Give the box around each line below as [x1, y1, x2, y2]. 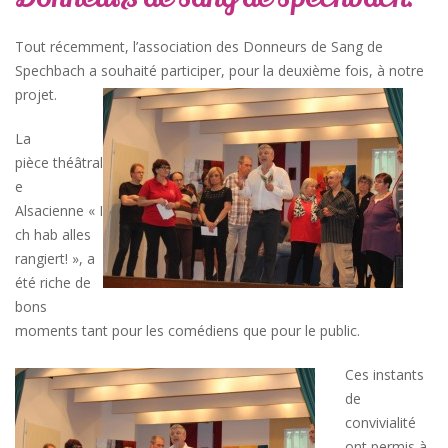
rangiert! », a [15, 249, 95, 268]
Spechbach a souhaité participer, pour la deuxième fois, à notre [15, 61, 424, 80]
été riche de [15, 273, 91, 292]
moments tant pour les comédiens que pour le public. [15, 321, 360, 340]
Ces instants [345, 365, 424, 384]
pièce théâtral [15, 153, 103, 172]
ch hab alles [15, 225, 91, 244]
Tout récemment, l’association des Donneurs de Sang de [15, 37, 383, 56]
